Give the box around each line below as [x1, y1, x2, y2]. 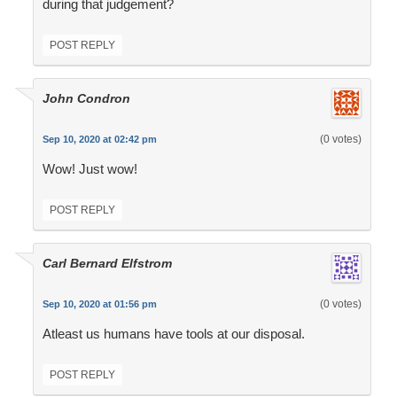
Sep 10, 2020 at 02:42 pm [42, 134, 157, 145]
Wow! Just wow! [42, 161, 137, 177]
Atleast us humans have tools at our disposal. [42, 326, 305, 342]
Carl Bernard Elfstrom [42, 256, 172, 271]
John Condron [42, 91, 130, 106]
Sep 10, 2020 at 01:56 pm [42, 299, 157, 310]
